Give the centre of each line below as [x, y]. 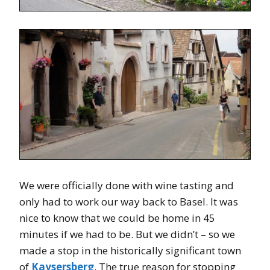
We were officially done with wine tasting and [127, 185]
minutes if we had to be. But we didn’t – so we [127, 234]
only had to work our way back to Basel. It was [129, 201]
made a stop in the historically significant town [130, 250]
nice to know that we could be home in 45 [117, 218]
